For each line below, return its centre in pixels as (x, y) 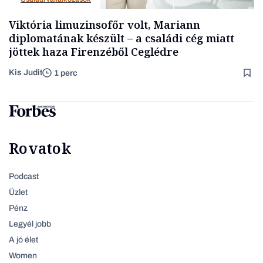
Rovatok (40, 148)
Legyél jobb (30, 224)
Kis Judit (26, 73)
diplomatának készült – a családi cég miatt (122, 38)
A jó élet (23, 240)
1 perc (66, 73)
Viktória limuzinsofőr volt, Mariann (104, 25)
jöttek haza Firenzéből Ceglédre (94, 52)
